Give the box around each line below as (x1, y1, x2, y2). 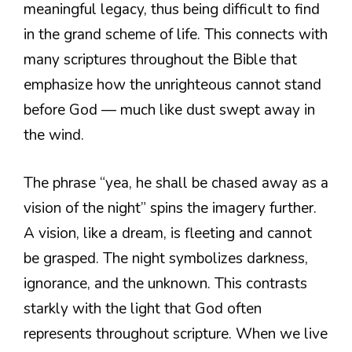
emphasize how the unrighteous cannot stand (24, 75, 321, 96)
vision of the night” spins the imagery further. (24, 197, 317, 218)
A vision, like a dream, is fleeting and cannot (24, 222, 312, 244)
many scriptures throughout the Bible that (24, 49, 297, 71)
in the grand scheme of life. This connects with (24, 24, 328, 46)
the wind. (24, 125, 84, 146)
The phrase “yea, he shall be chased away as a (24, 172, 328, 193)
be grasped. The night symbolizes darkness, (24, 247, 308, 269)
